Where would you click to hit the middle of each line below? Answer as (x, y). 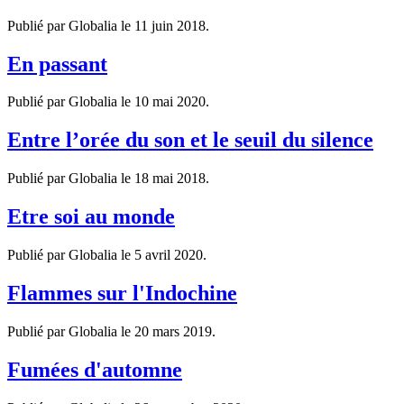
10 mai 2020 (170, 102)
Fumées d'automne (95, 369)
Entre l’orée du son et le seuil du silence (190, 140)
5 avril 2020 (169, 255)
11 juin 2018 (170, 25)
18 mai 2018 (170, 179)
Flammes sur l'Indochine (122, 293)
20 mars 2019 (173, 331)
